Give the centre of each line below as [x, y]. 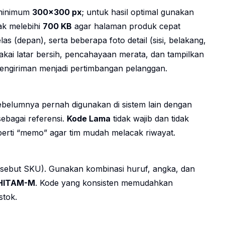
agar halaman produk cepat [126, 26]
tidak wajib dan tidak [150, 119]
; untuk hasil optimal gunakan [138, 12]
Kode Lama [89, 119]
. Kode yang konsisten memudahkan [104, 183]
